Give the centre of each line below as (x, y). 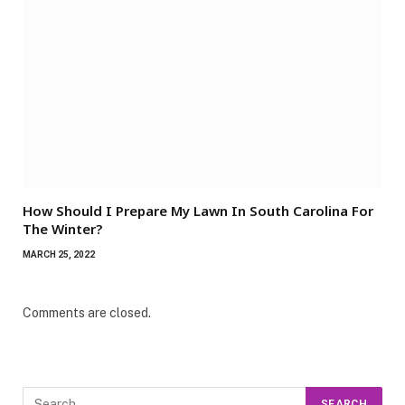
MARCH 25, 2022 (59, 254)
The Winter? (62, 228)
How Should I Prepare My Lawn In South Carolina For (198, 210)
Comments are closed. (87, 312)
